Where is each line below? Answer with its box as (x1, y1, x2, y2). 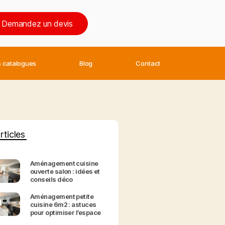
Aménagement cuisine (30, 159, 98, 168)
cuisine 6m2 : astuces (30, 200, 96, 209)
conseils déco (30, 175, 73, 184)
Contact (136, 59, 161, 68)
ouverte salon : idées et (30, 167, 100, 176)
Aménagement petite (30, 192, 94, 201)
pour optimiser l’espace (30, 208, 101, 217)
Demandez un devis (2, 18, 73, 29)
